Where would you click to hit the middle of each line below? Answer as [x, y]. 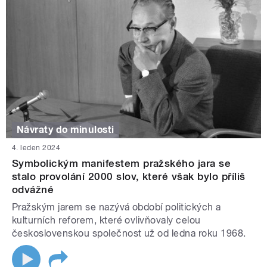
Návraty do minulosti [66, 130]
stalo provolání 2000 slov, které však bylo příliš [129, 176]
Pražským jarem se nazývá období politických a [117, 207]
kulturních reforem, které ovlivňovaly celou [106, 220]
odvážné [33, 189]
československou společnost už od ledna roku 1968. [129, 233]
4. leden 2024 [36, 148]
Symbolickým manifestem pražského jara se [122, 163]
